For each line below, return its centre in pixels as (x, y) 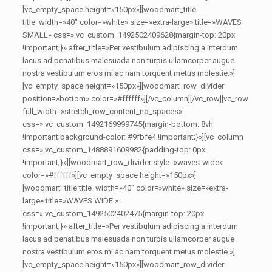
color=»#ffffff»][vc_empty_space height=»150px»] (110, 175)
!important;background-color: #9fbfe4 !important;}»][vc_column (133, 137)
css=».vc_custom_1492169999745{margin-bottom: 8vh (118, 124)
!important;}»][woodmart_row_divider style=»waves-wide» (123, 162)
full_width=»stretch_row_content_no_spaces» (103, 111)
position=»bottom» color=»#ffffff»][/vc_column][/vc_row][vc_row (136, 99)
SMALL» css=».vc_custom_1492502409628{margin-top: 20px (129, 35)
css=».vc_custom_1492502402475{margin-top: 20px (114, 213)
